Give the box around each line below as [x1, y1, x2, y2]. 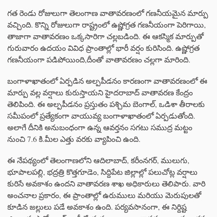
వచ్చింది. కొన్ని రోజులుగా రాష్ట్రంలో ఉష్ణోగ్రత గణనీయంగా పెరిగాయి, [7, 19, 206, 30]
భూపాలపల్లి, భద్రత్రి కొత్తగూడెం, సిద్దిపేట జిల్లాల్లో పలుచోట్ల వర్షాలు [7, 167, 198, 177]
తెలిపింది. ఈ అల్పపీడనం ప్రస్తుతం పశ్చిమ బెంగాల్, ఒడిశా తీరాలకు [7, 99, 205, 109]
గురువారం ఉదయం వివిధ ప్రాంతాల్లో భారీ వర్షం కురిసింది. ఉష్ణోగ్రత [7, 43, 200, 53]
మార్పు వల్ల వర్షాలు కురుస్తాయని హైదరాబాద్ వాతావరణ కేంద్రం [7, 87, 193, 98]
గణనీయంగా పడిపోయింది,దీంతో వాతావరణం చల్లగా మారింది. [7, 54, 190, 65]
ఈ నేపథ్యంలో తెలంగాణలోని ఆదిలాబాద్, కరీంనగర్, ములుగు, [7, 155, 189, 166]
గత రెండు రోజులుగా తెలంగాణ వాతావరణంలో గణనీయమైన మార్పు [7, 8, 208, 18]
